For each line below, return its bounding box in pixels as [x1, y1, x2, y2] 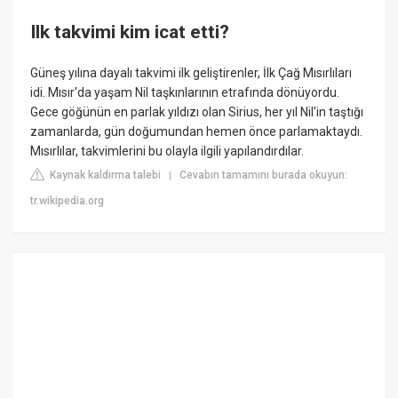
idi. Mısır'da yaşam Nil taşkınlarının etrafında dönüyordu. [30, 84, 340, 99]
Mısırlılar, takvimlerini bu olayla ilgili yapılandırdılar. [30, 143, 305, 158]
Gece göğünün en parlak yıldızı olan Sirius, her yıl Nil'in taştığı [30, 104, 364, 119]
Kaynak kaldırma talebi [47, 168, 162, 181]
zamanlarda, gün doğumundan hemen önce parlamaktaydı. [30, 123, 363, 139]
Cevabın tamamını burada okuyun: [179, 168, 348, 181]
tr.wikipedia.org [30, 194, 105, 207]
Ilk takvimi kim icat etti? [30, 21, 230, 44]
